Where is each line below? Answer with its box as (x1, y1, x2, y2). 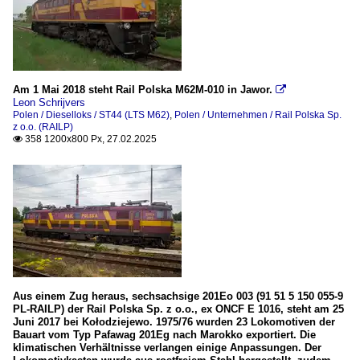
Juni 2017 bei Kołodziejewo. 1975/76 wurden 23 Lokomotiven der (13, 315, 335, 328)
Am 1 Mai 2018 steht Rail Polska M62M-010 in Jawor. (13, 83, 272, 96)
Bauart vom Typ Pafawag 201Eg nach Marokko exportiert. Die (13, 328, 316, 341)
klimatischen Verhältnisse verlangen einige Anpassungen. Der (13, 341, 321, 354)
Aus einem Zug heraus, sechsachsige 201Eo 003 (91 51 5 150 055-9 (13, 289, 343, 302)
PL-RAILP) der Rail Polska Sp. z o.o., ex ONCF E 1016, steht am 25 (13, 302, 344, 315)
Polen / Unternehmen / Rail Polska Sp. (174, 108, 342, 121)
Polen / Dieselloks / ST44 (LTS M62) (13, 108, 170, 121)
